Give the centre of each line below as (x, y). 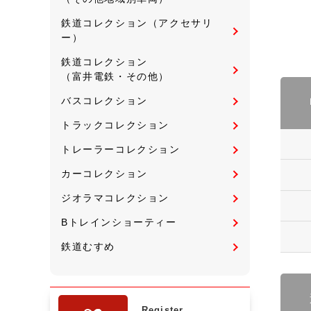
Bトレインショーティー (119, 222)
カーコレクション (104, 173)
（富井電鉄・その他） (116, 76)
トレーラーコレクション (121, 149)
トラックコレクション (115, 125)
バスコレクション (104, 100)
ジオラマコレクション (115, 197)
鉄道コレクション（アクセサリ (137, 23)
